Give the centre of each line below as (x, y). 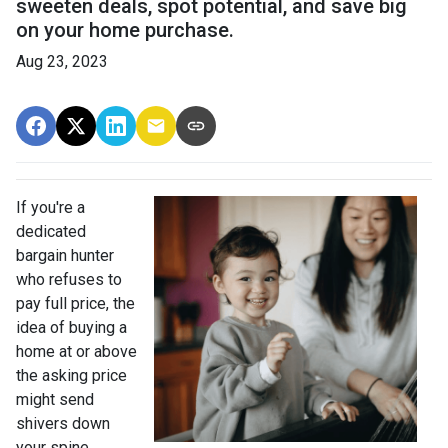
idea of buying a (71, 327)
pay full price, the (75, 303)
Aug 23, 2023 (62, 61)
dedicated (51, 231)
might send (55, 399)
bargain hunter (65, 255)
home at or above (76, 351)
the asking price (71, 375)
